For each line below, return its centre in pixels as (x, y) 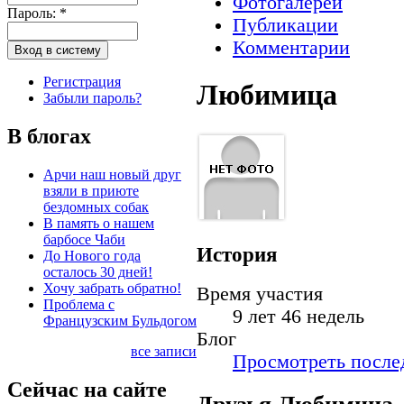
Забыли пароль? (92, 97)
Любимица (267, 95)
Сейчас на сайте (87, 389)
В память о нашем (99, 223)
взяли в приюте (91, 190)
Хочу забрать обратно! (112, 288)
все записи (164, 351)
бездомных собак (96, 207)
